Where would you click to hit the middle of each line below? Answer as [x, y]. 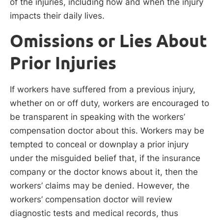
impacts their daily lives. [57, 16]
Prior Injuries [63, 63]
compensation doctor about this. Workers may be [107, 131]
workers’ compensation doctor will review [91, 200]
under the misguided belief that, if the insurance [105, 158]
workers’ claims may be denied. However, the [100, 186]
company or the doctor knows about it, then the [104, 172]
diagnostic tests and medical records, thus [94, 213]
